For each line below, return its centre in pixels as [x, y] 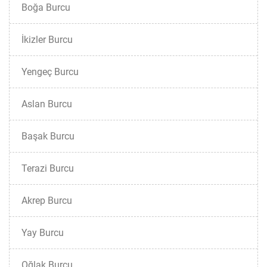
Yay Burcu [43, 233]
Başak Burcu [48, 136]
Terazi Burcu [48, 168]
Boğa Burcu [46, 7]
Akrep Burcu [47, 201]
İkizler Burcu [47, 40]
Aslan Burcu [47, 104]
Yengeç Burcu [50, 72]
